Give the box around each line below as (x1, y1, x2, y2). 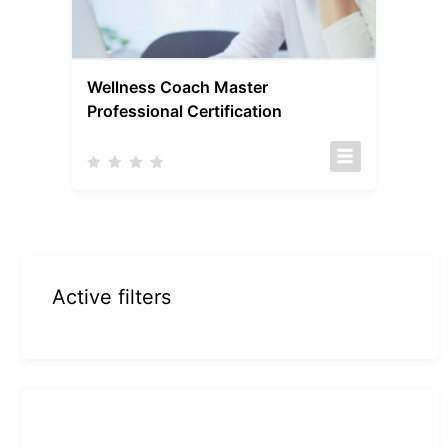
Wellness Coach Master (87, 77, 269, 98)
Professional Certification (87, 101, 283, 122)
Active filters (52, 285, 172, 310)
